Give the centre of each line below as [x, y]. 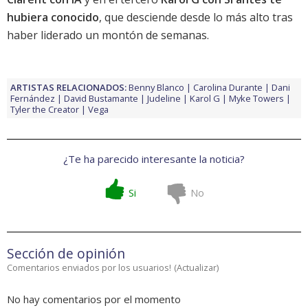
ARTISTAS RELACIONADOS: [68, 88]
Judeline [164, 99]
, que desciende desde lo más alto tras [196, 18]
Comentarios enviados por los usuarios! [89, 268]
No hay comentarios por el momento [94, 299]
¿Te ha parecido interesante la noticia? [154, 159]
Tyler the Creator [45, 110]
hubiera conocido [53, 18]
